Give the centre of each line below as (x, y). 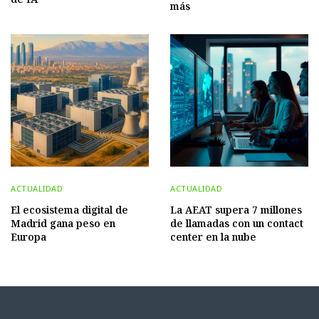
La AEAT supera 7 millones (236, 209)
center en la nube (213, 236)
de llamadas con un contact (237, 223)
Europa (28, 236)
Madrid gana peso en (63, 223)
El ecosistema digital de (69, 209)
